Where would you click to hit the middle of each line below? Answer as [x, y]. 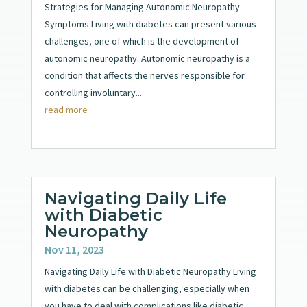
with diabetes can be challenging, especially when [147, 288]
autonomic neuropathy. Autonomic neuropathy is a [147, 58]
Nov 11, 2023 [74, 249]
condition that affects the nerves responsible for [144, 75]
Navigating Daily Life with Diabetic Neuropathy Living [150, 271]
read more [66, 109]
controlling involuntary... [93, 92]
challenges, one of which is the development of [142, 41]
